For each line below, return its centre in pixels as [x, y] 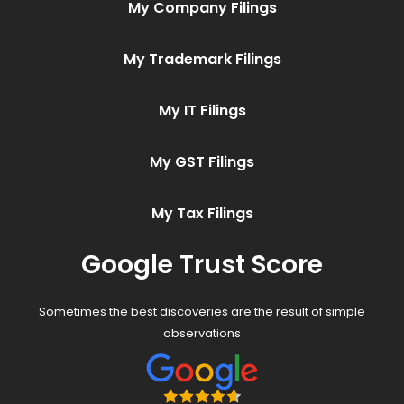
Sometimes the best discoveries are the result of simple [202, 312]
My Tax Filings [202, 214]
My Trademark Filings [202, 60]
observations [202, 334]
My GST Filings [202, 162]
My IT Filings [202, 111]
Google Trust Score [202, 265]
